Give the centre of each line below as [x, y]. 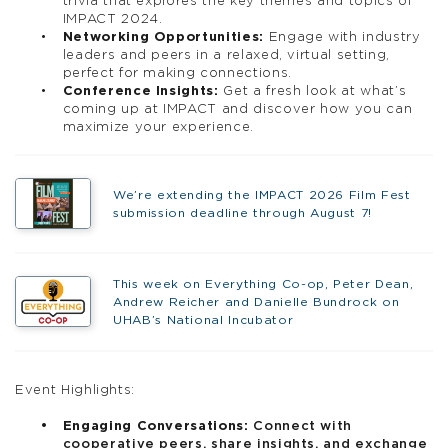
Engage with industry [342, 37]
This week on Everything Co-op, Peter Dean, [263, 283]
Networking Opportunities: [163, 37]
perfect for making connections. [177, 73]
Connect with [303, 426]
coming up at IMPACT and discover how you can [237, 109]
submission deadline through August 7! [244, 212]
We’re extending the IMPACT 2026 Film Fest [261, 194]
